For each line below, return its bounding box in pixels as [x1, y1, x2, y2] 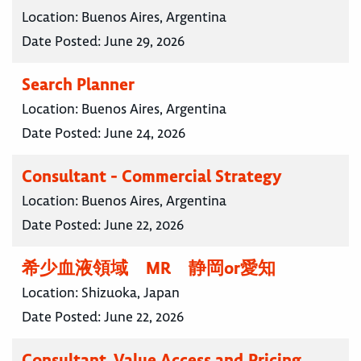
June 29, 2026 [104, 32, 185, 51]
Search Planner [22, 73, 135, 96]
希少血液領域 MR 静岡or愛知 [22, 257, 276, 280]
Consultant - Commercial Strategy [22, 165, 282, 188]
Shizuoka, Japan [81, 284, 180, 302]
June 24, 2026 [104, 124, 185, 143]
